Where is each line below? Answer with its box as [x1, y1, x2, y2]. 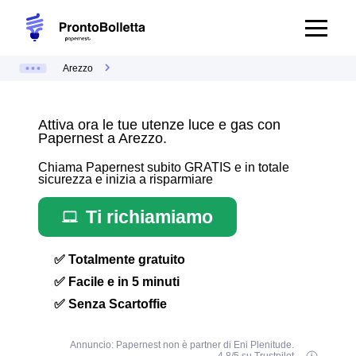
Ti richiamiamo [86, 206, 213, 227]
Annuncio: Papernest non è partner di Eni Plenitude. [70, 339, 295, 350]
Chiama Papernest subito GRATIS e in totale [38, 161, 289, 174]
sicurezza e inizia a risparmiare [38, 172, 213, 186]
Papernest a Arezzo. [38, 130, 167, 146]
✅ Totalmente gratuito [54, 253, 185, 266]
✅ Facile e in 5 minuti [54, 275, 180, 288]
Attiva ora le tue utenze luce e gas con [38, 117, 281, 133]
